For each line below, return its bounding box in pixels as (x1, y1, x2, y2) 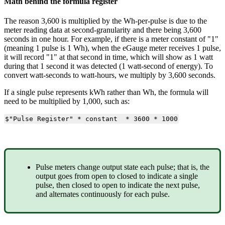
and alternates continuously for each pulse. (36, 190, 172, 199)
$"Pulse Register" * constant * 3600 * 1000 (5, 115, 178, 123)
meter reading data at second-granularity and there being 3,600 (4, 26, 201, 35)
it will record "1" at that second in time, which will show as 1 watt (4, 53, 213, 62)
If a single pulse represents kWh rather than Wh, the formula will (4, 88, 208, 97)
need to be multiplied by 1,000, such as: (4, 97, 130, 106)
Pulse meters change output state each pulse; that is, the (36, 163, 209, 172)
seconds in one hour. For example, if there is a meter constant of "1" (4, 35, 218, 44)
